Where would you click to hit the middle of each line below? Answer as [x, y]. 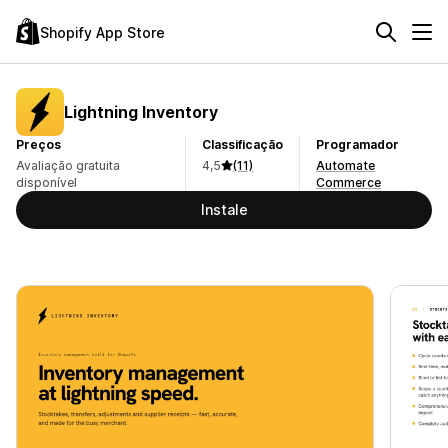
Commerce [349, 182]
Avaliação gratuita [68, 165]
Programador [358, 144]
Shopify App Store [102, 32]
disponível [46, 182]
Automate [346, 165]
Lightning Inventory [141, 111]
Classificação [243, 144]
